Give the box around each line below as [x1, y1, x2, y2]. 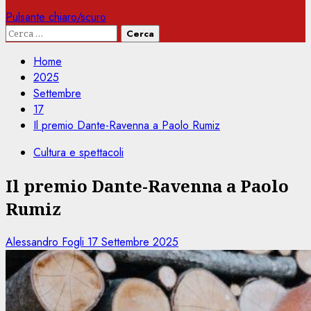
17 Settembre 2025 [87, 233, 178, 250]
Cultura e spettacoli [33, 144, 124, 160]
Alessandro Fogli [6, 233, 87, 250]
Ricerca [5, 24, 44, 40]
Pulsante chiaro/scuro [6, 9, 106, 25]
